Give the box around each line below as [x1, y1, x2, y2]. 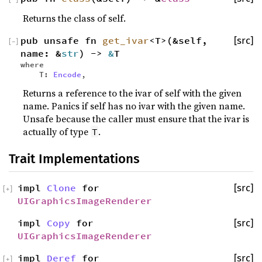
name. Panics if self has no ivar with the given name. [23, 99, 245, 112]
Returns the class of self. [23, 12, 126, 25]
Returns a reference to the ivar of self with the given [23, 87, 242, 99]
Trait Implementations [9, 151, 140, 167]
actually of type [23, 125, 91, 138]
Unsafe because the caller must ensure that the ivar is [23, 112, 249, 125]
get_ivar [102, 35, 149, 46]
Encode [53, 70, 81, 79]
